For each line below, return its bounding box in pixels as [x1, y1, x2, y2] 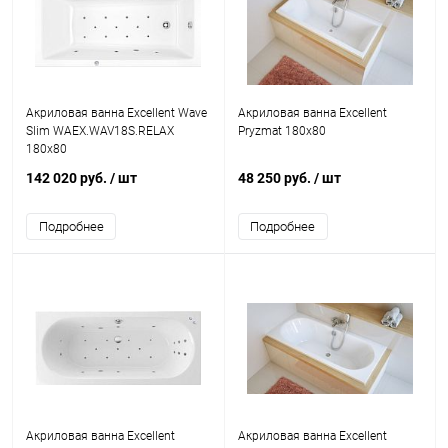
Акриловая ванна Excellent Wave [26, 106, 207, 120]
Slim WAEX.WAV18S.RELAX [26, 124, 174, 138]
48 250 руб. [237, 170, 314, 186]
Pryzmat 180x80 [237, 124, 326, 138]
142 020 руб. [26, 170, 110, 186]
